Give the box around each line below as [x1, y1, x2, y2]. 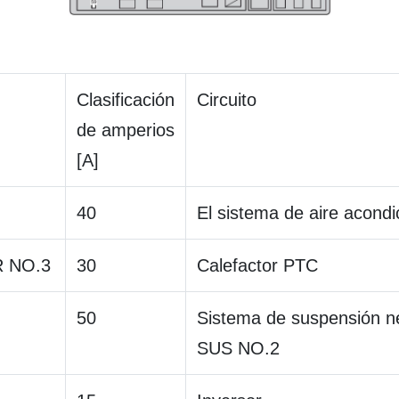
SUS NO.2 [197, 338, 280, 359]
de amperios [77, 120, 175, 141]
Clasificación [77, 90, 175, 110]
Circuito [197, 90, 256, 110]
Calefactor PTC [197, 256, 318, 276]
